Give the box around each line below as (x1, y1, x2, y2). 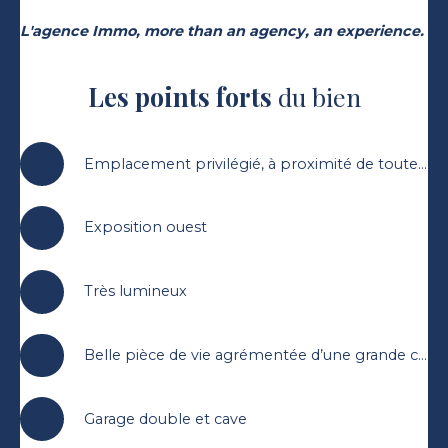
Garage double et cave (83, 409, 247, 428)
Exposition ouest (83, 218, 207, 237)
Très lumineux (83, 282, 187, 301)
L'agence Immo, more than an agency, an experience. (20, 22, 424, 41)
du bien (271, 80, 361, 114)
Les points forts (87, 80, 272, 114)
